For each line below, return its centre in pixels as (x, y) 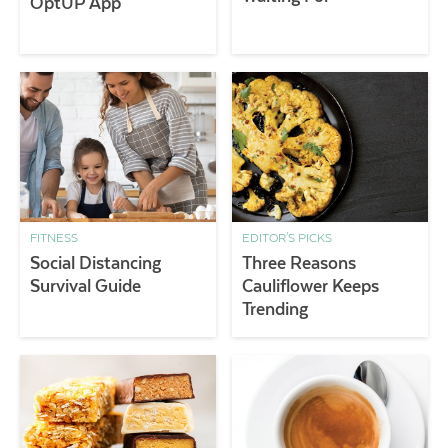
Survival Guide (85, 286)
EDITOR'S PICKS (287, 238)
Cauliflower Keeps (311, 286)
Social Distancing (95, 263)
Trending (275, 309)
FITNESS (54, 238)
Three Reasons (299, 263)
